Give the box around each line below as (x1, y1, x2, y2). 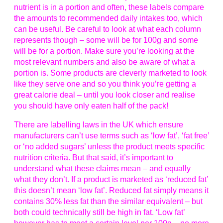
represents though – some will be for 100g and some (14, 36, 198, 45)
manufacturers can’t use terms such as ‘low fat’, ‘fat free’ (14, 131, 209, 140)
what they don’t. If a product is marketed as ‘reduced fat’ (14, 175, 208, 184)
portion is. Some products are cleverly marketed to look (14, 69, 207, 78)
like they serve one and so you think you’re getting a (14, 80, 196, 89)
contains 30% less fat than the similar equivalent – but (14, 197, 203, 206)
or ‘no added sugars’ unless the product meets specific (14, 142, 205, 151)
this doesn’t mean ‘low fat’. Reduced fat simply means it (14, 186, 209, 195)
